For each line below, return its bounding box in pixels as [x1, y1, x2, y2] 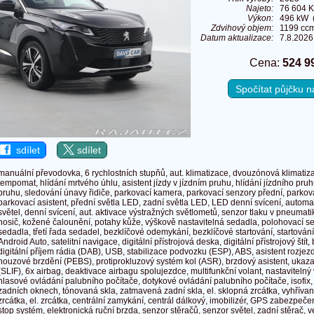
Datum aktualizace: [200, 33, 273, 43]
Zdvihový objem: [211, 23, 273, 34]
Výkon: [247, 13, 273, 24]
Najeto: [246, 4, 273, 14]
